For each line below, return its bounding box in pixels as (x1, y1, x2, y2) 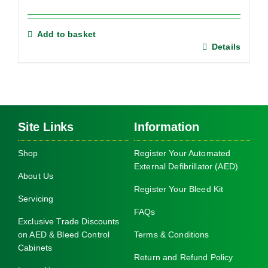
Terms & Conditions (134, 229, 209, 239)
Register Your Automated (134, 148, 231, 158)
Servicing (18, 193, 54, 203)
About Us (18, 170, 54, 181)
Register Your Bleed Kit (134, 184, 224, 194)
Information (134, 120, 199, 133)
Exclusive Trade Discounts (18, 216, 120, 226)
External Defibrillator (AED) (134, 161, 238, 171)
